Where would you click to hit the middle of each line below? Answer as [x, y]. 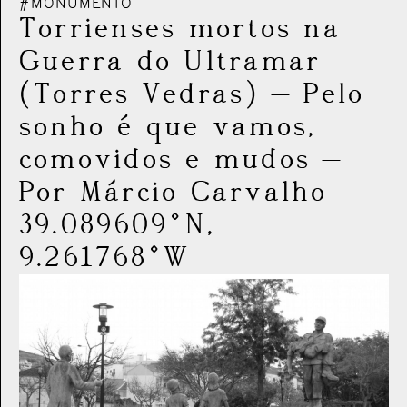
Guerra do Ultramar [170, 62]
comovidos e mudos [165, 160]
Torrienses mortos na [180, 29]
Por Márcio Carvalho [174, 193]
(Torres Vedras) [139, 94]
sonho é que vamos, [168, 127]
